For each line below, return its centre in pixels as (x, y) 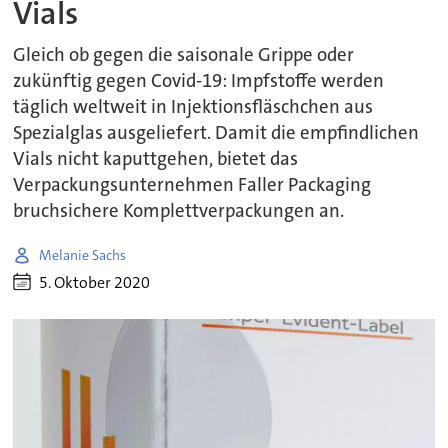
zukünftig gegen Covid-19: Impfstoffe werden (199, 81)
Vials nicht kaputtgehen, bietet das (156, 159)
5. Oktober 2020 (95, 282)
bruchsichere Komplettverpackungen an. (179, 211)
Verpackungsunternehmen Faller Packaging (192, 185)
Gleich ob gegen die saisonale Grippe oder (184, 55)
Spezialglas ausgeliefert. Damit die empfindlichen (216, 133)
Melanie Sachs (83, 254)
